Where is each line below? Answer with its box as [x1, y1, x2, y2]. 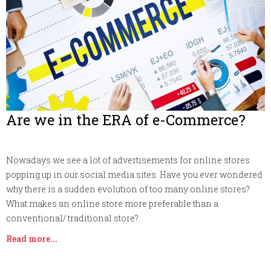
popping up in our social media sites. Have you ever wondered [6, 168, 263, 180]
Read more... [6, 232, 57, 244]
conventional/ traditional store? [6, 212, 139, 224]
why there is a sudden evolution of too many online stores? [6, 183, 250, 195]
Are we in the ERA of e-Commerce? [6, 109, 246, 129]
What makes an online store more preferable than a [6, 197, 218, 209]
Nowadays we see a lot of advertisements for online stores [6, 154, 250, 166]
